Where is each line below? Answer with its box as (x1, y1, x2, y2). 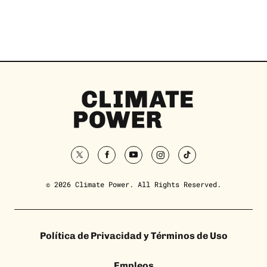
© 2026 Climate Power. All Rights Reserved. (46, 179, 221, 189)
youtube (132, 154, 166, 166)
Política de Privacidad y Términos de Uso (39, 229, 228, 241)
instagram (159, 154, 203, 166)
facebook (105, 154, 144, 166)
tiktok (186, 154, 215, 166)
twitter (79, 154, 113, 166)
